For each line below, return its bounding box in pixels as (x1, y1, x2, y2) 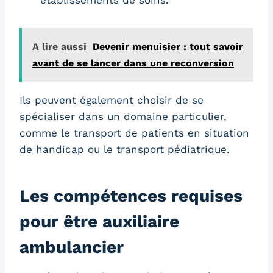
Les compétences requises (19, 185, 243, 206)
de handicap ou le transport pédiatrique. (19, 143, 230, 155)
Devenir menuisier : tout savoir (93, 40, 243, 52)
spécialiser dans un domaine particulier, (19, 110, 227, 122)
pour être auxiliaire (19, 211, 179, 232)
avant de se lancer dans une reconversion (32, 57, 234, 69)
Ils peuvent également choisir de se (19, 93, 204, 106)
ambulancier (19, 236, 124, 257)
